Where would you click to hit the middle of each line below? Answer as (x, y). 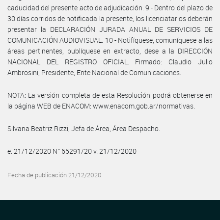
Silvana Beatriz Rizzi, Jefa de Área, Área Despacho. (84, 128)
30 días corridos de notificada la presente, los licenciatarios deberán (110, 18)
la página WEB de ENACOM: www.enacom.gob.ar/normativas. (101, 106)
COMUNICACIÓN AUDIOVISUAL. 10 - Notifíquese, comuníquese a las (110, 40)
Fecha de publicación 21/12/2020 (55, 175)
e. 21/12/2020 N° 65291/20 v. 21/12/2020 (72, 151)
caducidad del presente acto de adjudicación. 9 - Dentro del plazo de (110, 7)
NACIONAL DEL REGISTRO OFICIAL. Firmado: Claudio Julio (110, 61)
